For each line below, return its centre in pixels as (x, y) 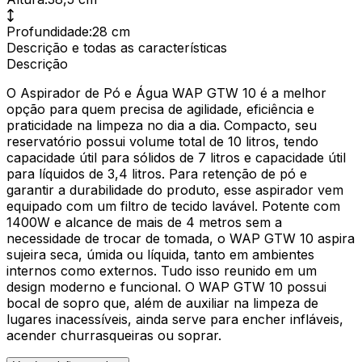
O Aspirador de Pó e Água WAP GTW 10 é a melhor (166, 93)
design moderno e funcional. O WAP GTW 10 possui (166, 286)
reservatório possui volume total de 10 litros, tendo (162, 141)
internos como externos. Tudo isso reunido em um (162, 270)
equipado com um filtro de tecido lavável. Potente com (173, 206)
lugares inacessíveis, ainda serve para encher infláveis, (175, 319)
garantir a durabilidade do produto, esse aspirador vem (175, 189)
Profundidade (48, 31)
